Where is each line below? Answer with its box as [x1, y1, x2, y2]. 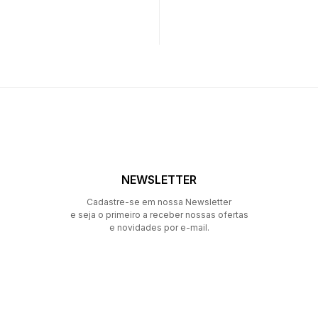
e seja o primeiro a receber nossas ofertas [70, 209, 248, 220]
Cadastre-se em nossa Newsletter [87, 196, 231, 207]
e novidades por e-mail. [109, 221, 209, 233]
